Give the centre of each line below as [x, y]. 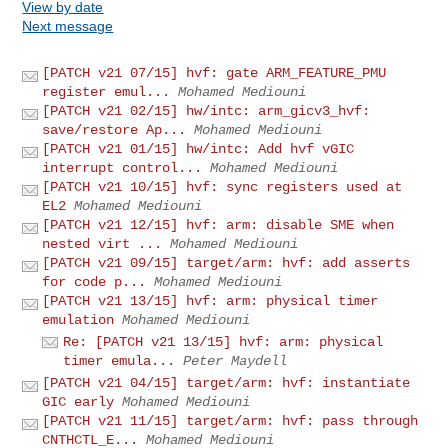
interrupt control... [122, 167]
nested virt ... [102, 243]
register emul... [106, 91]
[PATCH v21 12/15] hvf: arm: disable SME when [218, 224]
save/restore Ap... [114, 129]
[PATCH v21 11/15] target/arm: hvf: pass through [230, 420]
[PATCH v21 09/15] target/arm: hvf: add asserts [226, 262]
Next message [68, 25]
